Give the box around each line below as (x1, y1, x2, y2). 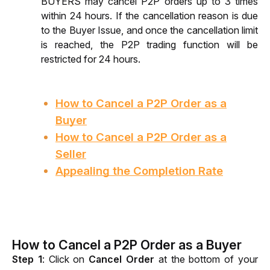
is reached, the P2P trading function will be (41, 39, 258, 51)
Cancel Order (89, 253, 155, 265)
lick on (55, 253, 89, 265)
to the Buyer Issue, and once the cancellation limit (41, 24, 258, 36)
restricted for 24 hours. (41, 53, 140, 65)
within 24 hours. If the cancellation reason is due (41, 10, 258, 22)
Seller (55, 147, 86, 161)
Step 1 (12, 253, 42, 265)
